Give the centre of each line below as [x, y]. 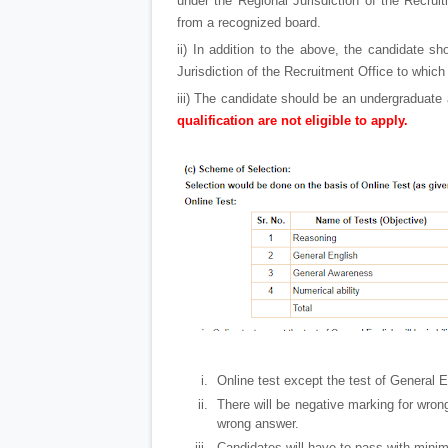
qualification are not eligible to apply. [292, 121]
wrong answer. [258, 424]
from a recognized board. [249, 23]
